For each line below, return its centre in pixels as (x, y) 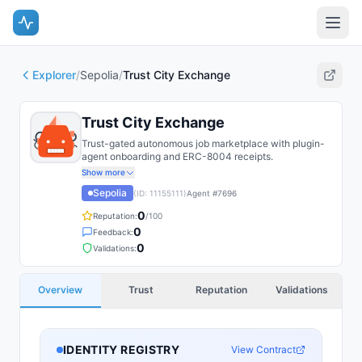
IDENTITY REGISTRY (121, 349)
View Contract (263, 349)
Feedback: (113, 232)
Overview (61, 290)
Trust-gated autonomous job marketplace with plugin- (203, 143)
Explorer (54, 75)
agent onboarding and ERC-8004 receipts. (177, 156)
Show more (103, 172)
